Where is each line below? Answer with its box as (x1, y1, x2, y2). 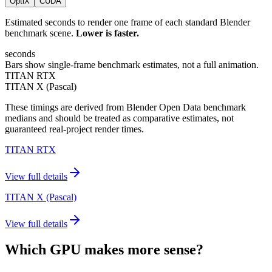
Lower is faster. (76, 28, 139, 39)
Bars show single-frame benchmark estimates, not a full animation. (5, 59, 259, 70)
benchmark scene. (5, 28, 73, 39)
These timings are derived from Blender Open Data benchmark (5, 102, 246, 113)
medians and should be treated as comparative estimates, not (5, 113, 234, 124)
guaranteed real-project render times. (5, 124, 144, 135)
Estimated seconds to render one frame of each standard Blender (5, 17, 250, 28)
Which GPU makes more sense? (5, 242, 203, 258)
